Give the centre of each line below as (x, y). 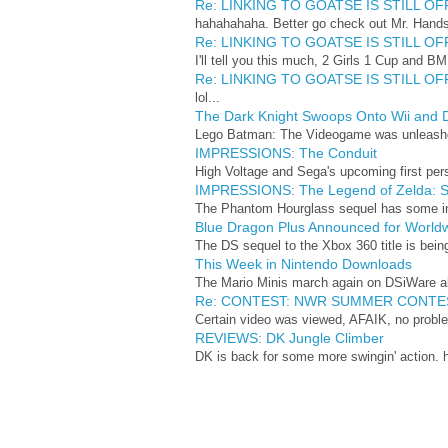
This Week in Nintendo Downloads (303, 264)
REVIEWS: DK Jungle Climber (289, 338)
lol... (207, 97)
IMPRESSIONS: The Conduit (286, 153)
